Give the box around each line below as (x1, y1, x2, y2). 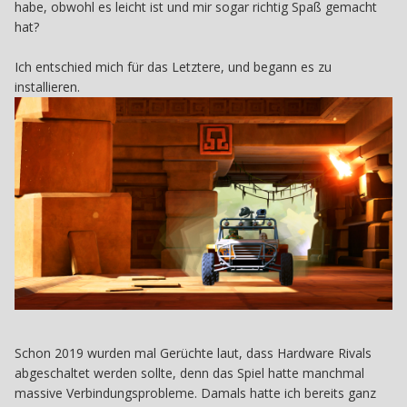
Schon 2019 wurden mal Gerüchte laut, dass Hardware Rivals (15, 343, 372, 362)
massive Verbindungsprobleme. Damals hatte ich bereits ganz (15, 383, 376, 402)
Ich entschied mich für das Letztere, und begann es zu (15, 57, 332, 75)
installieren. (15, 77, 80, 95)
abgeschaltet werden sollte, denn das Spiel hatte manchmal (15, 363, 364, 382)
